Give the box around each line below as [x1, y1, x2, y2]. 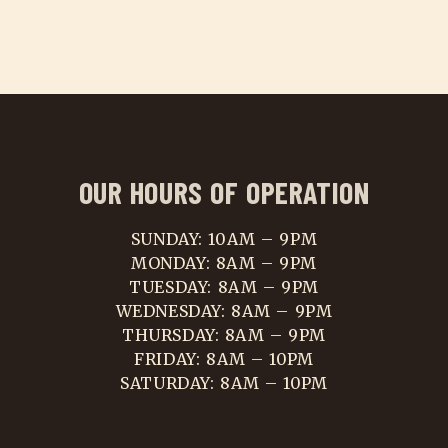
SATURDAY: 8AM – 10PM [120, 373, 328, 393]
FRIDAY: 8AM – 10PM [134, 349, 314, 369]
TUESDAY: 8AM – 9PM [129, 277, 319, 297]
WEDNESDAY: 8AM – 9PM [115, 301, 333, 321]
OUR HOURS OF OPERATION [78, 174, 370, 210]
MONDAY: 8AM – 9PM [131, 253, 317, 273]
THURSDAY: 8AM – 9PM [121, 325, 327, 345]
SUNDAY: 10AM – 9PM [130, 229, 318, 249]
